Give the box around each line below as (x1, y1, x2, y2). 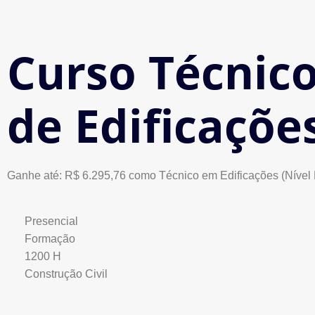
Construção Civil (25, 268, 108, 280)
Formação (25, 233, 75, 245)
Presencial (25, 215, 78, 227)
